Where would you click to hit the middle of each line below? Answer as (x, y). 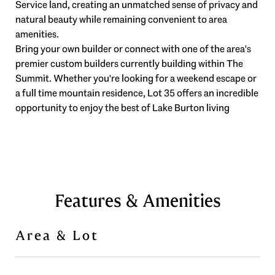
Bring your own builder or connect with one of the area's (133, 49)
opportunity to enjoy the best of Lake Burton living (122, 108)
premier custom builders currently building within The (129, 64)
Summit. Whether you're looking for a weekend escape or (136, 78)
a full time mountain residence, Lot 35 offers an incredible (137, 93)
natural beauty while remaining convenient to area (121, 19)
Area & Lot (57, 235)
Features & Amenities (137, 201)
